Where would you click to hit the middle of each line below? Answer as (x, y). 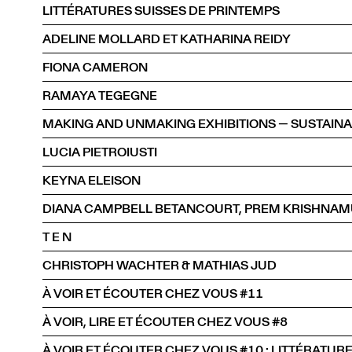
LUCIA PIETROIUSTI (100, 152)
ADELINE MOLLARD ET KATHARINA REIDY (167, 38)
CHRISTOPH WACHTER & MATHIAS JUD (159, 265)
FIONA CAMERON (95, 67)
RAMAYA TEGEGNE (100, 95)
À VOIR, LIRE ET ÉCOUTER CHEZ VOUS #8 (165, 321)
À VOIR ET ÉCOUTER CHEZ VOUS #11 (153, 293)
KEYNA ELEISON (92, 180)
